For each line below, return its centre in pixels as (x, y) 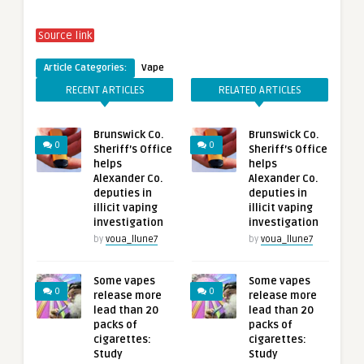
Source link (65, 36)
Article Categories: (85, 68)
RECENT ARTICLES (104, 91)
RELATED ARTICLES (259, 91)
